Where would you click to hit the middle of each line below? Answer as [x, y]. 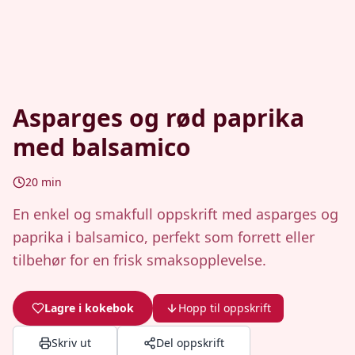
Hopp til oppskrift [225, 308]
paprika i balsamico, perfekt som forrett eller [164, 237]
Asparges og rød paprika [158, 118]
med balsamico [102, 147]
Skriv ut [71, 343]
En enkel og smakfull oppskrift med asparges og [176, 214]
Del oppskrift [190, 343]
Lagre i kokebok [89, 308]
